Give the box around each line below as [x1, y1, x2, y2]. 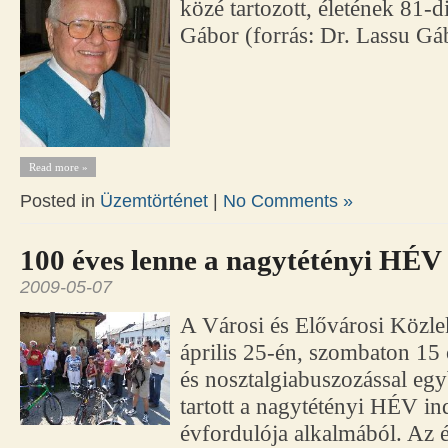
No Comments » [223, 191, 353, 212]
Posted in [20, 191, 100, 212]
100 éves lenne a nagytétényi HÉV [20, 244, 442, 277]
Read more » [28, 161, 88, 174]
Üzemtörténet [100, 191, 208, 212]
